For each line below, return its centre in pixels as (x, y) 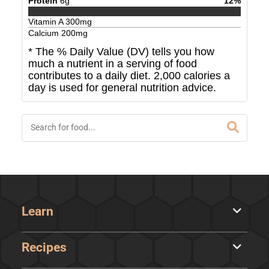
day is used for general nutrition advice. (122, 88)
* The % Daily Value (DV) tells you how (121, 52)
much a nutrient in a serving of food (112, 64)
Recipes (44, 248)
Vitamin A (47, 22)
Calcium (44, 33)
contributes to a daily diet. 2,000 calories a (129, 76)
